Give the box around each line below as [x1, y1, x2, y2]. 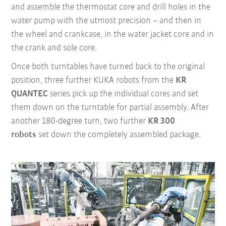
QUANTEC [11, 89, 48, 99]
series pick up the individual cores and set [48, 89, 199, 99]
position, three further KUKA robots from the [11, 75, 176, 85]
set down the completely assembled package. [36, 130, 201, 140]
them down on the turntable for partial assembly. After [11, 102, 209, 112]
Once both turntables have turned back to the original [11, 62, 205, 72]
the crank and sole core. [11, 43, 97, 53]
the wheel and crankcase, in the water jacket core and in [11, 29, 214, 39]
